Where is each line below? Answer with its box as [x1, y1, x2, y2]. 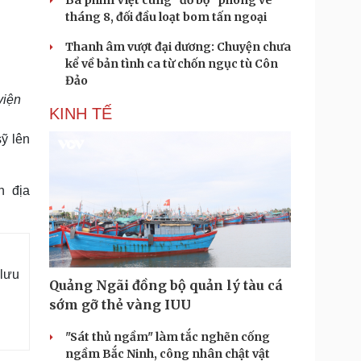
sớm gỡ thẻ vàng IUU [49, 297, 191, 313]
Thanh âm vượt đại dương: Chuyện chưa [65, 39, 291, 54]
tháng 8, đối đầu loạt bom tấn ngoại [65, 10, 267, 24]
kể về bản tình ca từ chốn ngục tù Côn [65, 56, 278, 71]
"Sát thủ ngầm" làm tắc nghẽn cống [65, 330, 270, 344]
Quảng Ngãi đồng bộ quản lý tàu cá [49, 277, 283, 293]
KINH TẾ [49, 105, 112, 122]
